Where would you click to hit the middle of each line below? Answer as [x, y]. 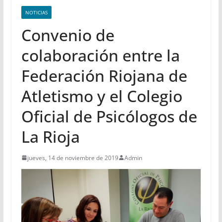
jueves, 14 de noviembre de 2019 [73, 158]
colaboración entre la [100, 55]
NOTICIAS [36, 12]
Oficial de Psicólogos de [109, 116]
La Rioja [50, 136]
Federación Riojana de [104, 75]
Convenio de [68, 35]
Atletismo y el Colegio [102, 96]
